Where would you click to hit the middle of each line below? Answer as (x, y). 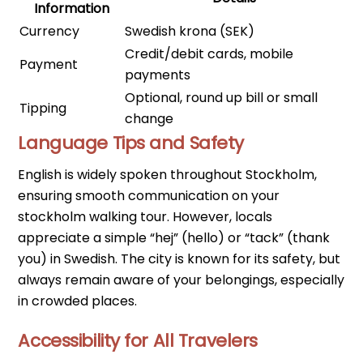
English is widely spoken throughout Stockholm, (168, 175)
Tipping (43, 109)
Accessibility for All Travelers (138, 341)
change (149, 119)
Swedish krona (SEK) (190, 32)
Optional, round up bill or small (222, 98)
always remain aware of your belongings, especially (181, 280)
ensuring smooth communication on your (149, 196)
